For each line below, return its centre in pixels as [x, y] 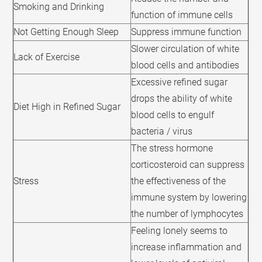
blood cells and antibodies [185, 65]
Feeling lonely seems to [180, 231]
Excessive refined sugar [180, 82]
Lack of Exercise [47, 57]
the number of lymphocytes [187, 214]
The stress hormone [172, 149]
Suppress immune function [187, 32]
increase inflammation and [187, 247]
